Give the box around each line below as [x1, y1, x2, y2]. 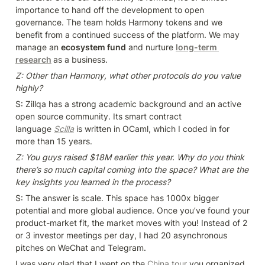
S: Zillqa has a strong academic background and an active [15, 99, 241, 109]
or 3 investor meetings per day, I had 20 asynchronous [15, 230, 227, 241]
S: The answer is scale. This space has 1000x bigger [15, 193, 219, 203]
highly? [15, 83, 43, 93]
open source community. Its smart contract [15, 111, 182, 122]
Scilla [54, 124, 74, 134]
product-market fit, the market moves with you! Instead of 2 [15, 218, 247, 228]
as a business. [53, 54, 108, 65]
